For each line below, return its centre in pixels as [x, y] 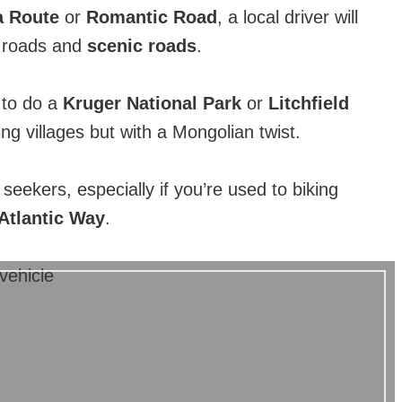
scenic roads [142, 45]
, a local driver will [288, 17]
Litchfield [309, 103]
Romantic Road [152, 17]
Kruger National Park [152, 103]
